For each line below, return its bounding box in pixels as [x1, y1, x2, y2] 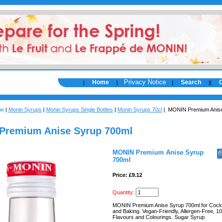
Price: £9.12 [112, 172, 142, 178]
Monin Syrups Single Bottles [46, 107, 113, 112]
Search [181, 79, 201, 86]
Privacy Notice [124, 78, 166, 86]
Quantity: [112, 189, 134, 195]
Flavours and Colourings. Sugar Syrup [112, 214, 205, 220]
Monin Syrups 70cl [117, 107, 162, 112]
